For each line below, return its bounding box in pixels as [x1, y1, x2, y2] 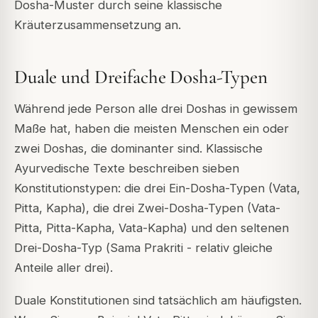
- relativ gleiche [183, 240, 273, 255]
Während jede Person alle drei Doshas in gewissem [14, 101, 297, 116]
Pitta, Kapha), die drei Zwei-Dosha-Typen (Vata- [14, 200, 280, 215]
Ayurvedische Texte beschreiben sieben [14, 160, 239, 175]
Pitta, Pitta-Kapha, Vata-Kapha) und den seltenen [14, 220, 289, 235]
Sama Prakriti [110, 240, 183, 255]
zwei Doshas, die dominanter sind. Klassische [14, 141, 263, 155]
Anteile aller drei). [14, 260, 113, 275]
